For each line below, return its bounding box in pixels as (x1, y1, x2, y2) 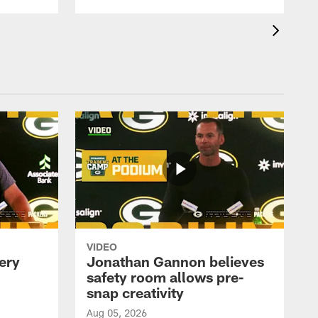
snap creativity (87, 284, 184, 302)
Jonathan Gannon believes (87, 253, 264, 270)
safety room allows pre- (87, 268, 244, 286)
